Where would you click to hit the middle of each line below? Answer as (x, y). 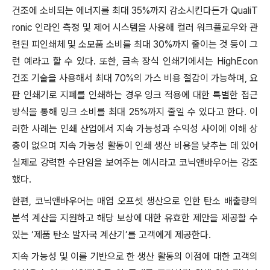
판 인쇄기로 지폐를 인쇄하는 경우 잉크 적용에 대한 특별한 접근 (135, 95)
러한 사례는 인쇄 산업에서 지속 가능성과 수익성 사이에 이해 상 (135, 129)
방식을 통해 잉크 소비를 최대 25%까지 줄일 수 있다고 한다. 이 (135, 112)
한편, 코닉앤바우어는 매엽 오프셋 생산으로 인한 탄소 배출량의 (135, 201)
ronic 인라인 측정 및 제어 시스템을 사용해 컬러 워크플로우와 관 (135, 27)
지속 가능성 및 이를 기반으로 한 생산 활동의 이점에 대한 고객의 (135, 256)
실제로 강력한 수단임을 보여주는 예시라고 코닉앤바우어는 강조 (135, 162)
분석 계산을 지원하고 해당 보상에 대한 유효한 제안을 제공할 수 (135, 218)
